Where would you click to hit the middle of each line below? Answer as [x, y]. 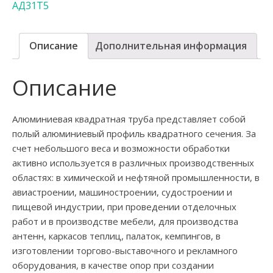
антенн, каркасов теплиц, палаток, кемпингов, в [116, 236]
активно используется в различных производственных [133, 162]
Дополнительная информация [171, 45]
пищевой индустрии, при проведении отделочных [124, 206]
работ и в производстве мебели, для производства [125, 221]
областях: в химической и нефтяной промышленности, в [136, 177]
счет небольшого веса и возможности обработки [121, 148]
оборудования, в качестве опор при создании [113, 265]
